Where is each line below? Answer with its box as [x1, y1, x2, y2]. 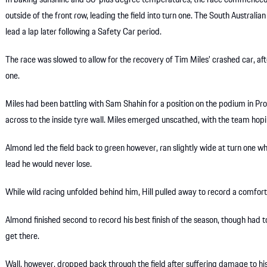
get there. [5, 230, 40, 244]
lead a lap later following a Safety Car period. [5, 26, 162, 39]
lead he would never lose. [5, 158, 92, 172]
